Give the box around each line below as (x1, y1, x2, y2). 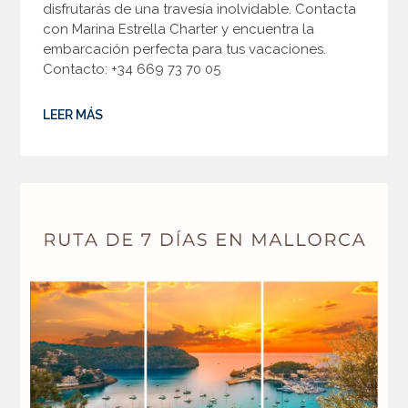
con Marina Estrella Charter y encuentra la (43, 21, 315, 38)
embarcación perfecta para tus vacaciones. (43, 41, 327, 58)
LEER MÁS (43, 107, 104, 123)
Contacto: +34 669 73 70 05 (43, 61, 221, 78)
